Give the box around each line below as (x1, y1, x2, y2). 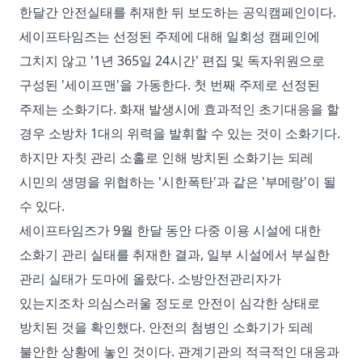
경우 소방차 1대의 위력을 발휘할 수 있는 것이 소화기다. (19, 124, 340, 142)
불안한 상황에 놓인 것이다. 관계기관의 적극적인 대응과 (19, 343, 339, 360)
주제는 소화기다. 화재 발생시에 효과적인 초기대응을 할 (19, 100, 339, 118)
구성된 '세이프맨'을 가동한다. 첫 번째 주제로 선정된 (19, 76, 320, 94)
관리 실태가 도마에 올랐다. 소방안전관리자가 (19, 270, 281, 288)
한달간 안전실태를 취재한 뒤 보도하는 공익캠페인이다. (19, 3, 336, 21)
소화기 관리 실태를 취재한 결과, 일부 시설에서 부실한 (19, 246, 330, 263)
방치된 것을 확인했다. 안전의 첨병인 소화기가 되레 (19, 318, 314, 336)
